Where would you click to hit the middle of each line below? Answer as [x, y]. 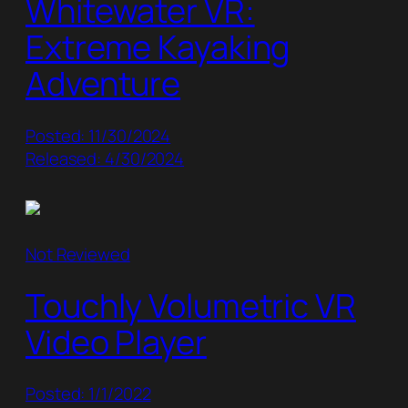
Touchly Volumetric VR [191, 305]
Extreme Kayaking [158, 47]
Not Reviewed [78, 254]
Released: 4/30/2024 [105, 158]
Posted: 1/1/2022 [88, 393]
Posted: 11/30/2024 [98, 135]
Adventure [103, 84]
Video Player [116, 342]
